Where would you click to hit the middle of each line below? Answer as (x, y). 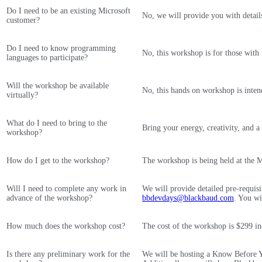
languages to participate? (47, 58)
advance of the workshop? (49, 198)
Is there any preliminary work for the (68, 254)
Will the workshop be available (58, 86)
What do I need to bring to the (57, 123)
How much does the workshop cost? (66, 226)
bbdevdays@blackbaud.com (188, 198)
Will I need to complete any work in (66, 189)
